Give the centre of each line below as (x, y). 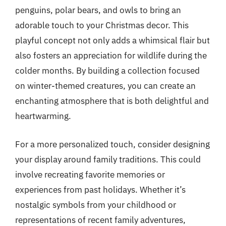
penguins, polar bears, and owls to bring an (98, 10)
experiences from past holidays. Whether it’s (100, 189)
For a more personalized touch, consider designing (112, 144)
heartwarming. (43, 116)
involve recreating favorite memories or (90, 174)
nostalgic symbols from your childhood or (96, 205)
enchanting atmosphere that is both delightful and (112, 101)
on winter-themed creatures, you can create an (105, 86)
